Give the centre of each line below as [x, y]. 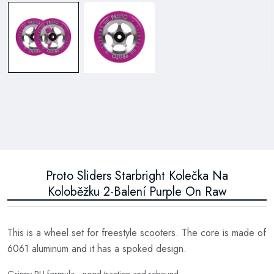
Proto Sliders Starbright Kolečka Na [137, 176]
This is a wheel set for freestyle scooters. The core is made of [137, 232]
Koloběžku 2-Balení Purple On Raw [137, 191]
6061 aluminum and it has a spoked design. [97, 248]
